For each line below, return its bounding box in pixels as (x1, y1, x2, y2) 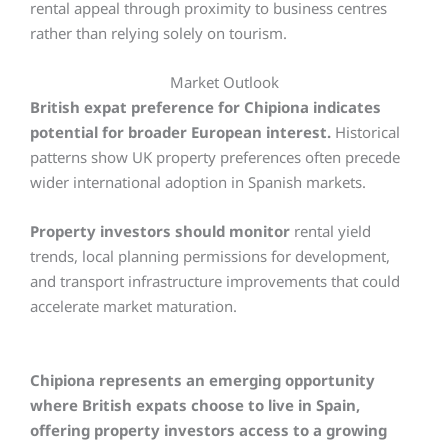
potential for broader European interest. (30, 122, 331, 142)
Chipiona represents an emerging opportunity (30, 370, 375, 390)
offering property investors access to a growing (30, 420, 387, 440)
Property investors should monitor (30, 221, 290, 241)
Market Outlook (169, 72, 279, 92)
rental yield (290, 221, 371, 241)
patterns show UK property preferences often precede (30, 147, 400, 167)
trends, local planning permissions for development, (30, 246, 390, 266)
